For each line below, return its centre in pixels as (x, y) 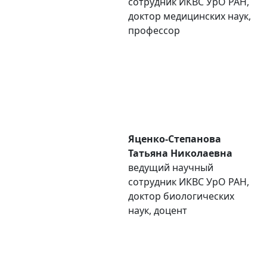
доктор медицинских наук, (190, 16)
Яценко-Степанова (175, 139)
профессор (154, 30)
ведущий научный (171, 167)
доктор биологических (181, 196)
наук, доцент (158, 210)
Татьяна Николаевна (180, 153)
